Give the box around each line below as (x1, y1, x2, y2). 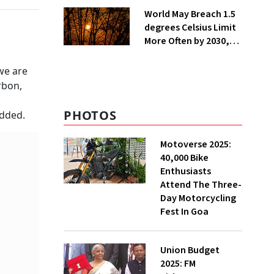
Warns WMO (144, 48, 194, 61)
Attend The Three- (160, 178, 242, 191)
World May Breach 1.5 (144, 7, 235, 21)
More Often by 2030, (144, 34, 229, 48)
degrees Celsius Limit (144, 21, 236, 34)
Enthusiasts (160, 165, 211, 178)
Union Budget (160, 243, 220, 257)
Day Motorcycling (160, 191, 236, 205)
